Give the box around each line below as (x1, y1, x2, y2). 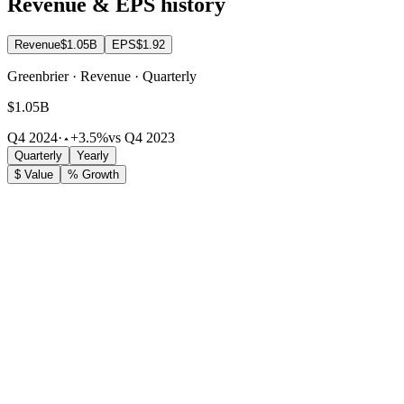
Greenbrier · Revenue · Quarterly (7, 69, 197, 85)
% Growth (68, 168, 119, 182)
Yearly (77, 149, 109, 163)
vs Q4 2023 (108, 130, 175, 146)
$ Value (14, 168, 53, 182)
